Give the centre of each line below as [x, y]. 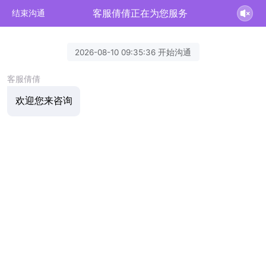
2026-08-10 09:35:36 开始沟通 [133, 52]
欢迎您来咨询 [44, 101]
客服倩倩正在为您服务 [140, 13]
